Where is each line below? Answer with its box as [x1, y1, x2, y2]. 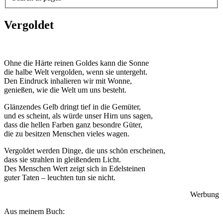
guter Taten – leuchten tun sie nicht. [4, 173, 115, 182]
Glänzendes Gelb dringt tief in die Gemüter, [4, 103, 141, 111]
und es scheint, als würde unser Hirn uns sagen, [4, 111, 153, 120]
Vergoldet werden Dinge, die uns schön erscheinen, [4, 146, 165, 155]
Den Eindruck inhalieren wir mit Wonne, [4, 77, 132, 85]
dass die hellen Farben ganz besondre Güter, [4, 120, 142, 129]
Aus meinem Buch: [4, 207, 65, 216]
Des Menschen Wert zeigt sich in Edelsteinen [4, 164, 145, 173]
